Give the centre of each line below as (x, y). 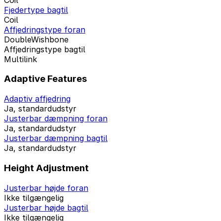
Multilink (20, 59)
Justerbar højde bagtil (46, 207)
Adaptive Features (45, 79)
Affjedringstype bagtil (45, 49)
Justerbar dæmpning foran (56, 119)
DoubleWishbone (36, 39)
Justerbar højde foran (46, 188)
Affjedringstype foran (45, 29)
